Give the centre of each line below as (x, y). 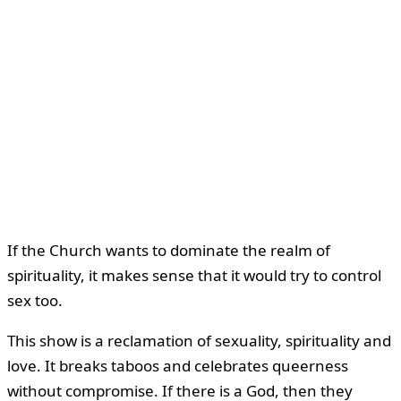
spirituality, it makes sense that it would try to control (194, 275)
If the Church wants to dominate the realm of (169, 250)
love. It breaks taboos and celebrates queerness (178, 365)
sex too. (35, 300)
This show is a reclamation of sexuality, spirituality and (199, 340)
